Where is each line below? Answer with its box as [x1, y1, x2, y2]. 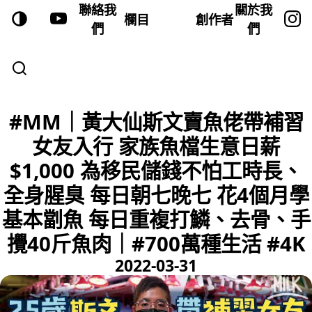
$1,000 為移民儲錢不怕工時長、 [10, 157, 302, 185]
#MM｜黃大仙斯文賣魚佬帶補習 [8, 108, 304, 136]
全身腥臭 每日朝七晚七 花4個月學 [3, 181, 309, 209]
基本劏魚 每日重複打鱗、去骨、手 [1, 205, 311, 233]
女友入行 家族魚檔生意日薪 [32, 132, 280, 160]
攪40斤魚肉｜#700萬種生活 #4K [6, 230, 306, 258]
